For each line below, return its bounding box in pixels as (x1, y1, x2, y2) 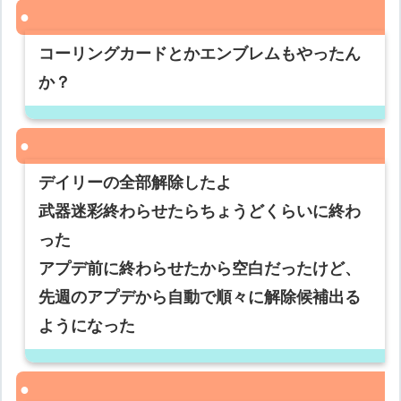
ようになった (38, 317, 136, 336)
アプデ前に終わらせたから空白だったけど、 (38, 260, 362, 278)
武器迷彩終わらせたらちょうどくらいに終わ (38, 202, 362, 221)
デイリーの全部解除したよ (38, 174, 233, 192)
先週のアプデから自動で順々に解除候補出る (38, 288, 362, 307)
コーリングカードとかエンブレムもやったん (38, 45, 362, 64)
